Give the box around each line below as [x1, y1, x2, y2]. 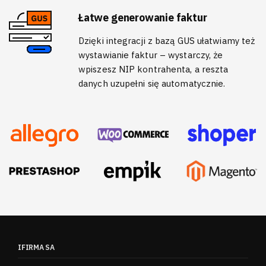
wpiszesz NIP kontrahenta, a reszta [78, 64, 229, 75]
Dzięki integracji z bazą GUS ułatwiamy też [78, 35, 255, 47]
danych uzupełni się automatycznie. [78, 78, 226, 90]
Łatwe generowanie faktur [78, 11, 207, 25]
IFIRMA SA [18, 243, 55, 252]
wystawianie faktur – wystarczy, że [78, 49, 223, 61]
